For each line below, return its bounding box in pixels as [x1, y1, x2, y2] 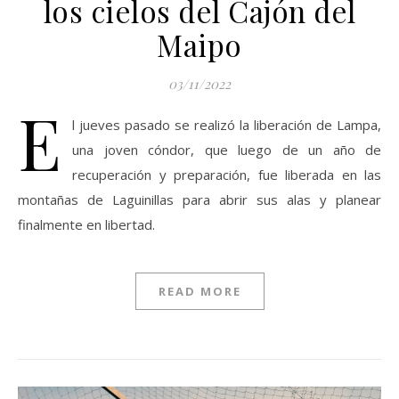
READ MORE [158, 282, 241, 299]
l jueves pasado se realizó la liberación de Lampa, [72, 115, 381, 134]
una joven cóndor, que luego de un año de [72, 140, 381, 159]
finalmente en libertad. [18, 215, 155, 233]
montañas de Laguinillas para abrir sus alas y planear [18, 190, 381, 208]
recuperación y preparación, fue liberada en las [72, 165, 381, 183]
